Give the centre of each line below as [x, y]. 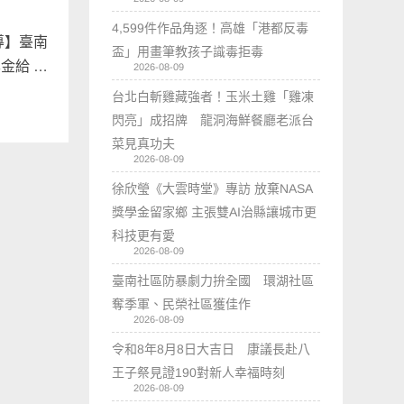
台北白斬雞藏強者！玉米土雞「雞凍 [213, 96]
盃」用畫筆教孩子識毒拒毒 [188, 51]
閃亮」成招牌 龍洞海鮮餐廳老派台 [213, 119]
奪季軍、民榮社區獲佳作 [182, 303]
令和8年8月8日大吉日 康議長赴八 [211, 349]
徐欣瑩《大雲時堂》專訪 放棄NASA [213, 188]
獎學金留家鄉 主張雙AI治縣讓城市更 [215, 211]
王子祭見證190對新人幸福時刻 [199, 372]
